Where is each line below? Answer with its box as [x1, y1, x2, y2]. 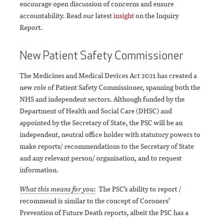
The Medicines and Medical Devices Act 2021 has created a [20, 71, 197, 81]
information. [20, 165, 58, 175]
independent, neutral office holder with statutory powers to [20, 130, 200, 139]
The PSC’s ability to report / [99, 184, 181, 194]
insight [113, 11, 134, 21]
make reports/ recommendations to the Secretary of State [20, 141, 194, 151]
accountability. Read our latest [20, 11, 113, 21]
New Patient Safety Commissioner [20, 48, 183, 63]
